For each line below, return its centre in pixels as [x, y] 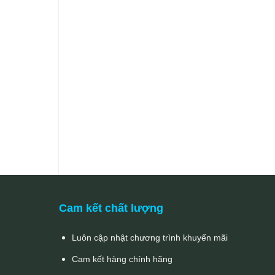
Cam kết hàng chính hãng [122, 259]
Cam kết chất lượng [111, 208]
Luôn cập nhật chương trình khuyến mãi [150, 238]
